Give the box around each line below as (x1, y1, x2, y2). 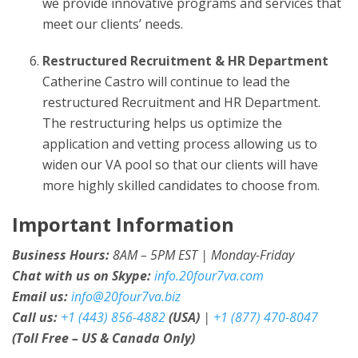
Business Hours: (12, 246, 109, 264)
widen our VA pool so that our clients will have (42, 156, 318, 173)
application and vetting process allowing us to (42, 135, 317, 153)
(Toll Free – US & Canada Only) (12, 329, 195, 347)
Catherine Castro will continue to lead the (42, 73, 290, 90)
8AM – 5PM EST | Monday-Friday (109, 246, 294, 264)
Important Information (12, 211, 234, 237)
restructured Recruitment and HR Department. (42, 93, 320, 111)
